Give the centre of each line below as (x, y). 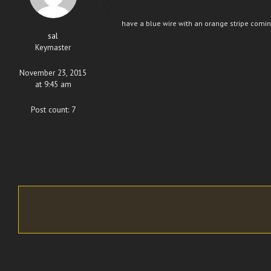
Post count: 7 (53, 110)
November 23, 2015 (53, 73)
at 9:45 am (53, 84)
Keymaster (53, 47)
